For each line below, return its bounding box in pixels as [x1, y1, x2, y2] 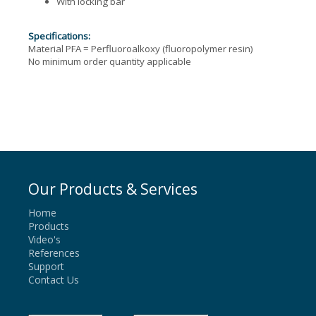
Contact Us [28, 273, 79, 287]
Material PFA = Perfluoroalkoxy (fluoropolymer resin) [28, 42, 253, 56]
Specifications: [28, 30, 90, 43]
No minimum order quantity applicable [28, 55, 191, 68]
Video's [28, 233, 61, 247]
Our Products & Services [28, 179, 197, 200]
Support [28, 260, 64, 274]
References [28, 246, 80, 260]
